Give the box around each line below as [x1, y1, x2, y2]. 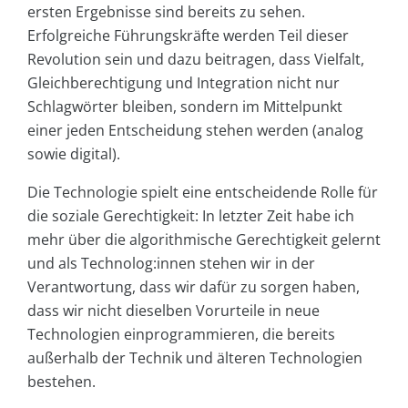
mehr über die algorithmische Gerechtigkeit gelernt [27, 229, 381, 250]
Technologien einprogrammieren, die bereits [27, 323, 335, 344]
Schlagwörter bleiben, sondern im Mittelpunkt [27, 96, 342, 117]
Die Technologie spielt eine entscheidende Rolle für [27, 181, 378, 202]
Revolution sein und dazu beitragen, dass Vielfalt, [27, 48, 364, 69]
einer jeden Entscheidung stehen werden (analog [27, 119, 363, 140]
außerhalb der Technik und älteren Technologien [27, 347, 362, 368]
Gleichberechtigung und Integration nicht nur [27, 72, 340, 93]
